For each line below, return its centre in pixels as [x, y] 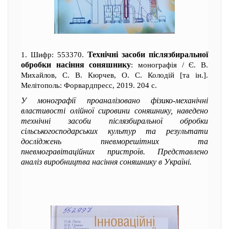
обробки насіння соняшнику [76, 65]
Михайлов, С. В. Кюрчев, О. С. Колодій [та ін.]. [114, 75]
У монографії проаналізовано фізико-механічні [114, 100]
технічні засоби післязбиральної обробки [114, 121]
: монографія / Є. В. [170, 65]
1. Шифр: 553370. [54, 55]
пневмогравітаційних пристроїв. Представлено [114, 152]
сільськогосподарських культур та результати [114, 131]
